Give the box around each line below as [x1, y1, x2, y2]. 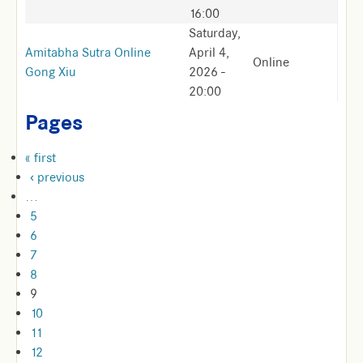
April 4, [189, 45, 229, 61]
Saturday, [189, 25, 241, 41]
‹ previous [30, 169, 84, 186]
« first [25, 150, 56, 166]
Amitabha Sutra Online [25, 45, 151, 61]
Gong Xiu [25, 64, 75, 80]
